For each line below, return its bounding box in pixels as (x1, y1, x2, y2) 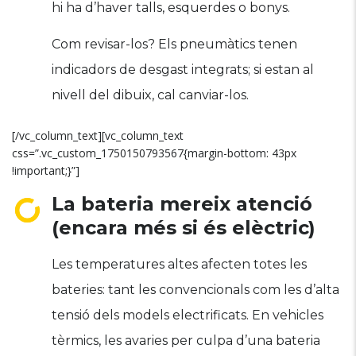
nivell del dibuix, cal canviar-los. (52, 87, 249, 103)
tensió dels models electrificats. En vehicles (52, 308, 323, 323)
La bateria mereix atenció (52, 192, 312, 215)
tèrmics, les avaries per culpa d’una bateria (52, 333, 320, 348)
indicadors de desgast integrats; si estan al (52, 62, 314, 77)
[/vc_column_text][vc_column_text (12, 128, 184, 143)
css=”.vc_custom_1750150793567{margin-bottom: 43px (12, 145, 296, 161)
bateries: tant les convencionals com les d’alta (52, 282, 339, 297)
